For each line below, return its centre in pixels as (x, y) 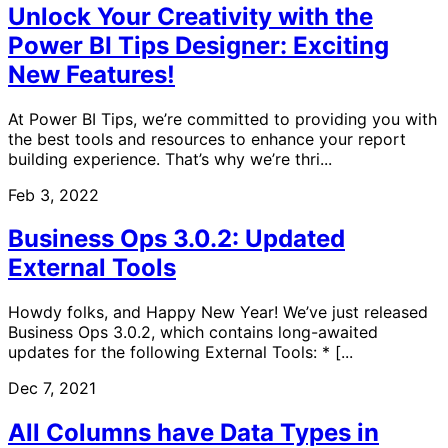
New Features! (91, 74)
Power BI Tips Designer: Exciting (198, 45)
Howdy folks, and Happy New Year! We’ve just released (218, 312)
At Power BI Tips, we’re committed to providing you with (222, 118)
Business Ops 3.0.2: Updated (176, 239)
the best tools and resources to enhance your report (207, 138)
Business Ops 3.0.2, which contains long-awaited (193, 332)
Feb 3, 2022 (53, 194)
